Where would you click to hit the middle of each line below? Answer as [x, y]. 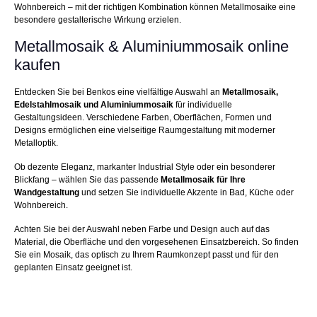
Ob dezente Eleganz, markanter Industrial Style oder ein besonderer [145, 167]
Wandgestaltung [47, 193]
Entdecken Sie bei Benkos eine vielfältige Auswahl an [118, 92]
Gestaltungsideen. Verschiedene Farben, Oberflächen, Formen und [143, 118]
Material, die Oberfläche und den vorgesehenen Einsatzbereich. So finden [156, 242]
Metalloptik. [36, 143]
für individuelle [203, 105]
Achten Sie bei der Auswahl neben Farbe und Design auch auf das [142, 230]
